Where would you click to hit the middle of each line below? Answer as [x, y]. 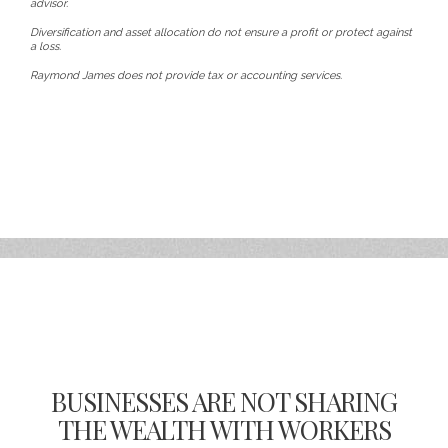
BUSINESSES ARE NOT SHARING [224, 401]
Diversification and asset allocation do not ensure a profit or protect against [221, 32]
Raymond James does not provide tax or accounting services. [186, 75]
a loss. [45, 46]
